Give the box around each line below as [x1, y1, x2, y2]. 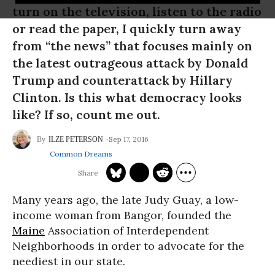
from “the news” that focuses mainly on [12, 38, 252, 53]
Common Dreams [50, 149, 112, 158]
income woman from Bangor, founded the [12, 208, 231, 222]
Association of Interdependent [45, 223, 209, 238]
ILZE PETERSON [48, 135, 103, 144]
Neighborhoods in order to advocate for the [12, 239, 244, 253]
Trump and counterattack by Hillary [12, 72, 233, 88]
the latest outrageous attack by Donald [12, 55, 248, 71]
